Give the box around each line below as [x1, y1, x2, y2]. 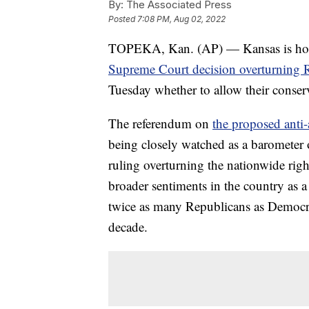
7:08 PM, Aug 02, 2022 [137, 14, 226, 25]
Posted [108, 14, 137, 25]
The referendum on [108, 114, 212, 132]
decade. [108, 218, 148, 236]
